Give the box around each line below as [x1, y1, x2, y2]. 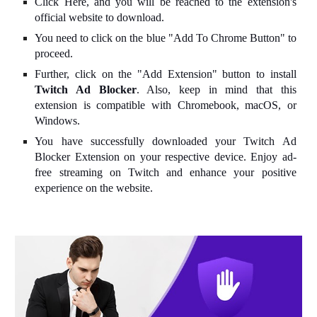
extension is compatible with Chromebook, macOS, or [35, 99, 296, 111]
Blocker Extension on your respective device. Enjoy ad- [35, 151, 296, 163]
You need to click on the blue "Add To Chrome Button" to [35, 32, 296, 44]
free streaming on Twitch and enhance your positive [35, 166, 296, 178]
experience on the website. [35, 182, 154, 194]
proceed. [35, 47, 74, 59]
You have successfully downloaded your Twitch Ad [35, 135, 296, 147]
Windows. [35, 115, 81, 127]
